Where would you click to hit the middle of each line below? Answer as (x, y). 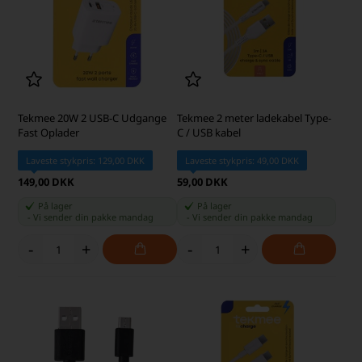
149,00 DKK (46, 182)
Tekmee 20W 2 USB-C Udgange (93, 118)
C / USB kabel (209, 133)
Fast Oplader (49, 133)
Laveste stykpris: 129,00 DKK (86, 161)
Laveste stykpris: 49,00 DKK (242, 161)
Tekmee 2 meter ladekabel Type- (254, 118)
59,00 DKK (202, 182)
